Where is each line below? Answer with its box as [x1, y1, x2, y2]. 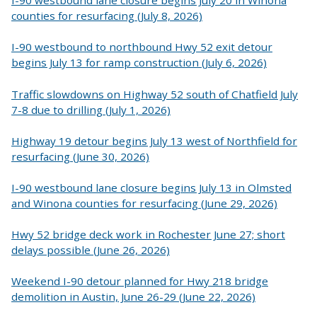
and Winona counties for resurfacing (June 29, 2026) [11, 195, 277, 210]
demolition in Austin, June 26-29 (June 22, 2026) [11, 289, 255, 304]
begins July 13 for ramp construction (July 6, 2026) [11, 55, 267, 70]
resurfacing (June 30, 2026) [11, 149, 149, 163]
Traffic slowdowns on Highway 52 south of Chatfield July [11, 86, 298, 101]
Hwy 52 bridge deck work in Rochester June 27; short [11, 226, 285, 241]
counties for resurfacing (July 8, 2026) [11, 8, 202, 23]
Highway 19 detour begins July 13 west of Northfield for [11, 133, 297, 148]
